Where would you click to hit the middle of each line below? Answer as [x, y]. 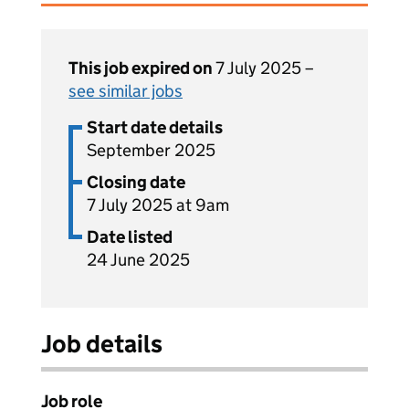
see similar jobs [126, 91]
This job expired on [142, 68]
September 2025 [151, 150]
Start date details [155, 127]
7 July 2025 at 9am [158, 205]
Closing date [136, 182]
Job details [102, 344]
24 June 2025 [138, 260]
